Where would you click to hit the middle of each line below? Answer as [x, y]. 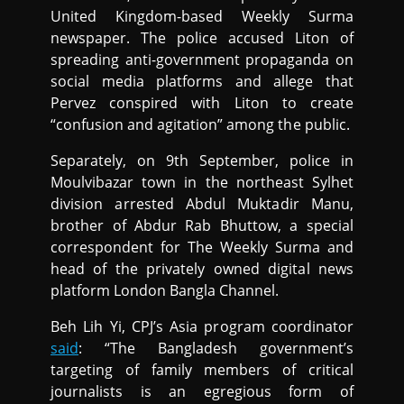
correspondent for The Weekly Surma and [202, 247]
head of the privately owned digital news [202, 268]
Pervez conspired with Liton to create [202, 102]
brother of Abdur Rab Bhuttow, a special [202, 225]
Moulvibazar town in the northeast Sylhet [202, 182]
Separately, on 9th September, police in [202, 160]
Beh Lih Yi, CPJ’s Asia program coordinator [202, 326]
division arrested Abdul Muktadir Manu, [202, 203]
